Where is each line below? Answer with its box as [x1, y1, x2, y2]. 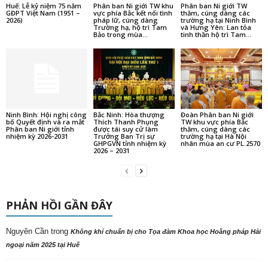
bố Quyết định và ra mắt [6, 117, 84, 127]
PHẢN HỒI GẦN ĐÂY [6, 198, 112, 213]
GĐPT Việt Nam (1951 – [6, 8, 80, 17]
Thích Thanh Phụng [93, 117, 159, 127]
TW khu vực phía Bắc [180, 117, 248, 127]
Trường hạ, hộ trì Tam [93, 22, 167, 32]
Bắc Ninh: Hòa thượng [93, 110, 165, 120]
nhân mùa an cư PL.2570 [180, 139, 260, 148]
